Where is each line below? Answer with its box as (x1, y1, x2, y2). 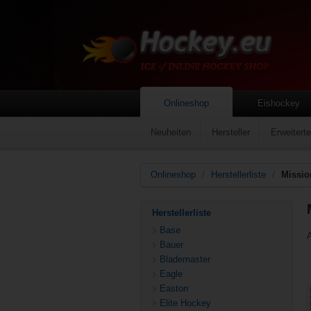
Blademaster (160, 254, 210, 264)
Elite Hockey (160, 298, 211, 308)
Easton (160, 283, 188, 294)
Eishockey (258, 98, 300, 108)
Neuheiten (151, 127, 191, 137)
